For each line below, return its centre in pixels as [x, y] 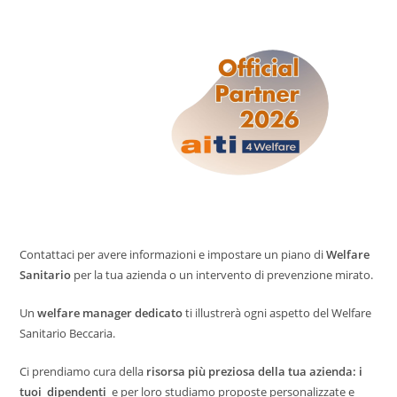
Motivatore [160, 38]
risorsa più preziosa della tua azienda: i [256, 371]
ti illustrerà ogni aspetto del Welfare [277, 312]
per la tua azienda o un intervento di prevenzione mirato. [222, 274]
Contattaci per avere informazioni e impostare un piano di [173, 254]
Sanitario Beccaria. [68, 333]
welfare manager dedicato [110, 312]
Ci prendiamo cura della [83, 371]
